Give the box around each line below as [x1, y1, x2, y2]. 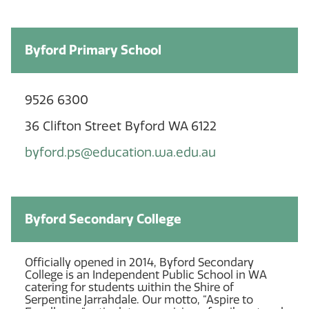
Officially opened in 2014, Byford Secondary [25, 255, 254, 269]
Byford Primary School [25, 42, 161, 58]
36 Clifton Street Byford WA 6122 [25, 118, 217, 134]
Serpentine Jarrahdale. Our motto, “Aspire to [25, 292, 253, 306]
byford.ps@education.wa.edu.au [25, 144, 216, 160]
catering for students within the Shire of [25, 280, 234, 294]
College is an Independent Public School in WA [25, 268, 267, 281]
